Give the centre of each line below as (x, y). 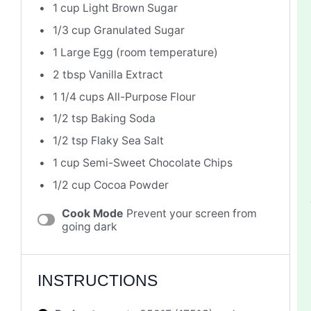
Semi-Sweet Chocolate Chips (156, 163)
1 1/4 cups (78, 96)
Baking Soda (122, 119)
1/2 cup (72, 185)
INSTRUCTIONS (97, 280)
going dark (89, 226)
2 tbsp (69, 74)
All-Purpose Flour (150, 96)
